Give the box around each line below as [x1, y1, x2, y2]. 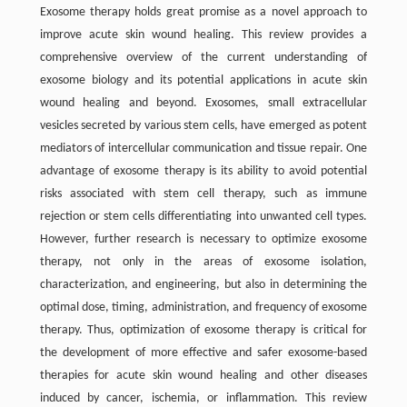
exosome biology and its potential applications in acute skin [39, 73, 368, 87]
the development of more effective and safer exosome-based [39, 345, 368, 360]
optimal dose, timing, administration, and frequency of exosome [39, 300, 368, 314]
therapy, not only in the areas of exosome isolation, [39, 254, 368, 269]
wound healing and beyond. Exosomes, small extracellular [39, 95, 368, 110]
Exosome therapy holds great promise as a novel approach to [39, 5, 368, 19]
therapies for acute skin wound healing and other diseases [39, 368, 368, 382]
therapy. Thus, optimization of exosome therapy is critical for [39, 323, 368, 337]
